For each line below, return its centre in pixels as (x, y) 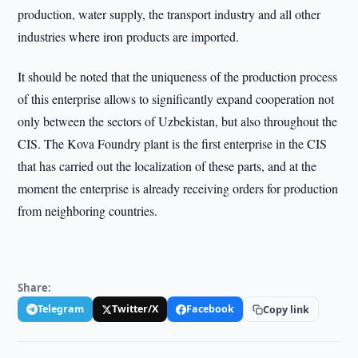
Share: (35, 288)
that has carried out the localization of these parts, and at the (167, 166)
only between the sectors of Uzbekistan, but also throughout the (178, 121)
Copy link (286, 309)
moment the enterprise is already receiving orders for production (178, 188)
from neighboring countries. (88, 211)
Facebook (211, 309)
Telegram (61, 309)
